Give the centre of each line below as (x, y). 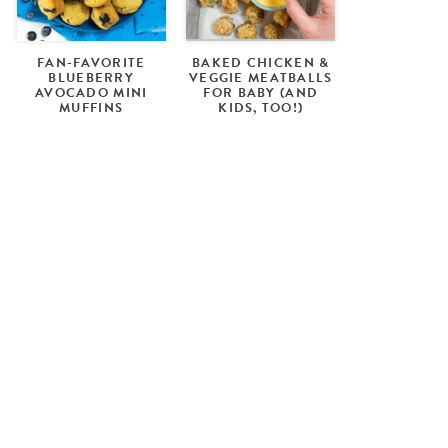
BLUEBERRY (91, 77)
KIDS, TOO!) (261, 107)
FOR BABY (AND (261, 92)
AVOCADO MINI (91, 92)
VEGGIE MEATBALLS (261, 77)
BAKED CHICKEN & (261, 62)
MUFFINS (91, 107)
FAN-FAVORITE (91, 62)
